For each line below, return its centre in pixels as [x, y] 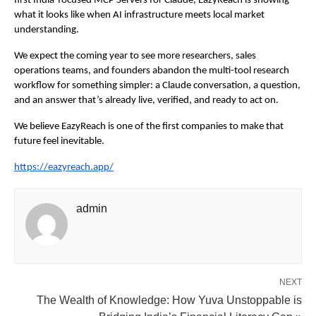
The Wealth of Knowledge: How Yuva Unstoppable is [169, 300]
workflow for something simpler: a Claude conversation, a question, [157, 86]
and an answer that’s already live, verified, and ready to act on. [146, 101]
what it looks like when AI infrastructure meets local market [139, 16]
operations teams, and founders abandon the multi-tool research [152, 71]
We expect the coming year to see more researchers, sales [135, 56]
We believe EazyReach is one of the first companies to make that [149, 127]
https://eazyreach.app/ [64, 168]
